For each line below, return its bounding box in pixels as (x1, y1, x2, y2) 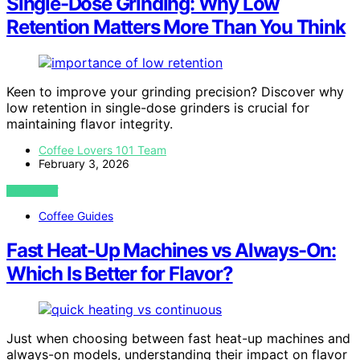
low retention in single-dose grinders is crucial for (6, 100, 309, 117)
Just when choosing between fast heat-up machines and (6, 330, 350, 347)
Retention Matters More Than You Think (6, 15, 346, 39)
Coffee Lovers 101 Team (39, 143, 166, 157)
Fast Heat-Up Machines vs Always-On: (6, 239, 336, 263)
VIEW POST (6, 185, 59, 198)
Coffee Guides (39, 209, 113, 223)
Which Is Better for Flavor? (6, 262, 233, 286)
